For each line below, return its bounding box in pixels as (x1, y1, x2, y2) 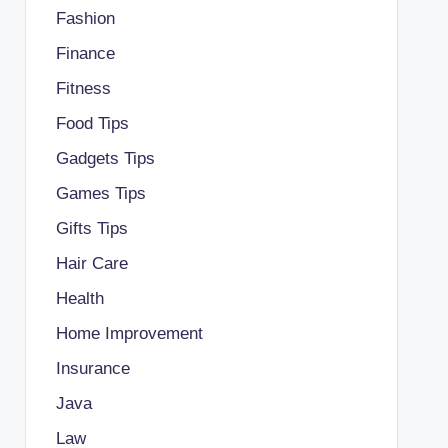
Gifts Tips (55, 218, 128, 238)
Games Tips (55, 183, 146, 203)
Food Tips (55, 113, 129, 133)
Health (55, 288, 104, 308)
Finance (55, 43, 115, 63)
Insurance (55, 358, 130, 378)
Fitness (55, 78, 111, 98)
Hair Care (55, 253, 128, 273)
